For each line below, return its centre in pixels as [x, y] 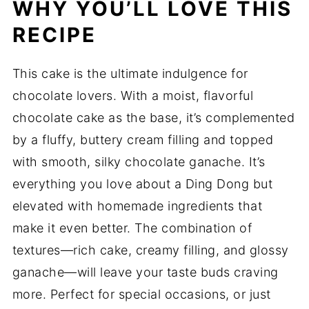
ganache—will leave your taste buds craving [145, 272]
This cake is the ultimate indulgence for [130, 73]
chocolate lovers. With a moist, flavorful [133, 96]
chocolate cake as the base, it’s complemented [153, 118]
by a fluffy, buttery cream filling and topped [143, 140]
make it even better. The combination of [132, 228]
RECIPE [54, 35]
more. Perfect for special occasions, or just [141, 294]
